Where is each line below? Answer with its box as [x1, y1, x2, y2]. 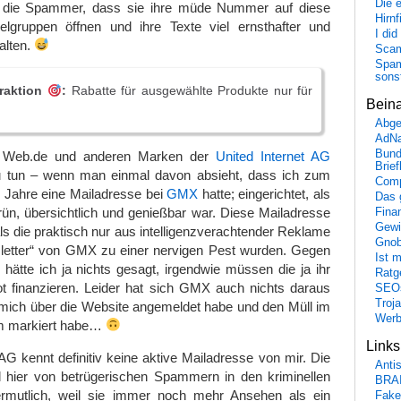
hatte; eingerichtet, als [198, 185, 331, 201]
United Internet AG [216, 148, 330, 164]
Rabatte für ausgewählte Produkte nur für [66, 83, 313, 98]
